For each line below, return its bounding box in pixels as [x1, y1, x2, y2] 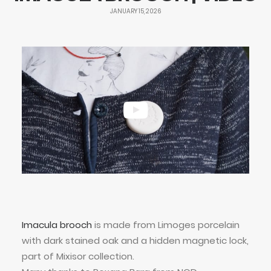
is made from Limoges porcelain [92, 218, 240, 231]
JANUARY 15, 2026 [109, 7, 162, 16]
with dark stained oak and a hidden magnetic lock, [22, 234, 249, 247]
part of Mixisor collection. [22, 250, 134, 263]
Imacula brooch [22, 218, 92, 231]
